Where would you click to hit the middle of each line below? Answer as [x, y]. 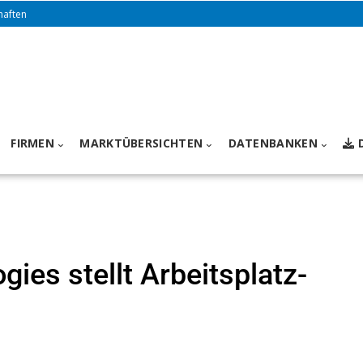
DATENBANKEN [273, 143]
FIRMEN [33, 143]
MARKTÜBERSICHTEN [141, 143]
